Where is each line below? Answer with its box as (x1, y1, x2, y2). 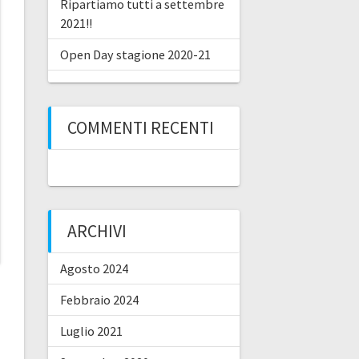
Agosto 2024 (59, 260, 128, 276)
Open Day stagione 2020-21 (59, 46, 211, 63)
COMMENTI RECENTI (67, 116, 214, 139)
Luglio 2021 (59, 322, 123, 339)
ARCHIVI (67, 220, 127, 242)
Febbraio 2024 (59, 291, 139, 308)
